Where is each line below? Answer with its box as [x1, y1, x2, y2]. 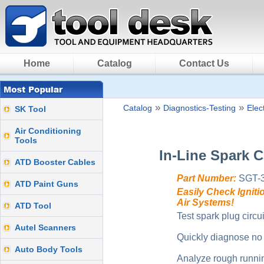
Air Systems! [177, 197, 234, 207]
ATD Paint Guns [15, 179, 78, 189]
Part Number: [177, 173, 236, 183]
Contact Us [179, 58, 229, 68]
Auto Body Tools [15, 245, 82, 254]
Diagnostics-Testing [163, 103, 236, 113]
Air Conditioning [15, 126, 81, 136]
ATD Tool [15, 201, 51, 210]
